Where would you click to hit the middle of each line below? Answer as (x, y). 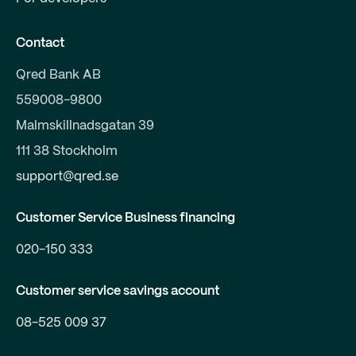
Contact (40, 43)
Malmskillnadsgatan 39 (85, 126)
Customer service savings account (118, 291)
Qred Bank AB (58, 75)
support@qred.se (67, 176)
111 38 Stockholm (67, 151)
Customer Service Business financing (126, 218)
